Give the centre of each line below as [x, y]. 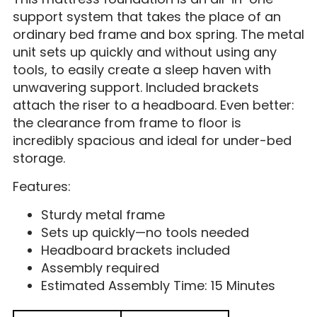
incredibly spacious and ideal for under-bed [152, 141]
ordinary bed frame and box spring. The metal [158, 35]
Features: [41, 187]
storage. [39, 158]
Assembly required [100, 268]
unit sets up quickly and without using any [144, 52]
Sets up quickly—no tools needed [145, 233]
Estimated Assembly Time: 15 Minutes [158, 286]
